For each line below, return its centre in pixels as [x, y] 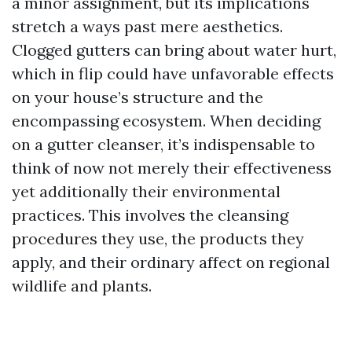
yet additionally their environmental [146, 191]
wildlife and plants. [82, 286]
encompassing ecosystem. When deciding [166, 121]
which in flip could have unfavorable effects [173, 73]
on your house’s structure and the [137, 97]
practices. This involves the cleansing [150, 215]
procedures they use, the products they [158, 238]
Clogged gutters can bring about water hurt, [174, 50]
